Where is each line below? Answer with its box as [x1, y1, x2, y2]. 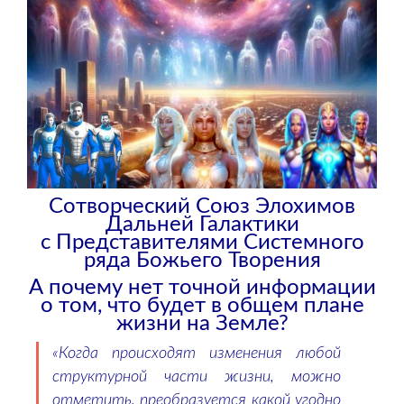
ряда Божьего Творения [83, 249, 321, 271]
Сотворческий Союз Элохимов [49, 195, 355, 217]
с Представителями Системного [40, 231, 364, 253]
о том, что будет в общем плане [40, 294, 364, 317]
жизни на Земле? [115, 312, 289, 335]
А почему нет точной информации [28, 276, 376, 298]
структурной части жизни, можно [52, 368, 341, 385]
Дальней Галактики [105, 213, 299, 235]
